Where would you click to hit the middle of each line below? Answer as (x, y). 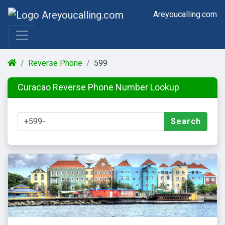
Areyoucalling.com (185, 14)
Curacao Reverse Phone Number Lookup (98, 87)
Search (186, 121)
